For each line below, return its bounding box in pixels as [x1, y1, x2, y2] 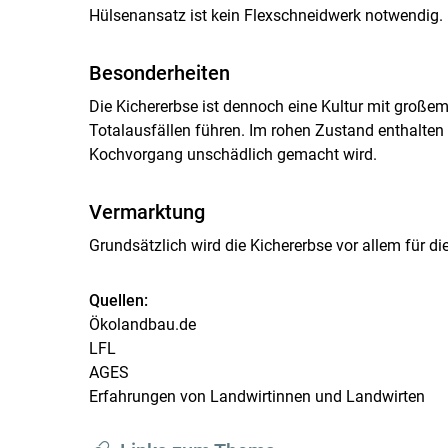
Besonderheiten [88, 60, 230, 85]
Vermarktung [88, 199, 205, 224]
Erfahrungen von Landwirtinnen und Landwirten [88, 386, 425, 406]
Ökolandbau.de [88, 314, 196, 334]
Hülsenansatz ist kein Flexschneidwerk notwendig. [88, 5, 443, 25]
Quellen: [88, 290, 148, 310]
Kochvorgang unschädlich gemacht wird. [88, 144, 377, 164]
